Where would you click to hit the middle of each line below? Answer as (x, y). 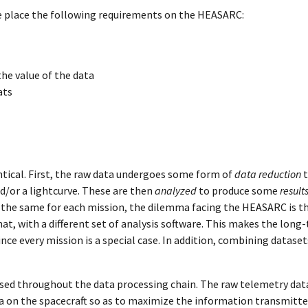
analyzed (176, 190)
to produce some (238, 190)
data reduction (268, 174)
